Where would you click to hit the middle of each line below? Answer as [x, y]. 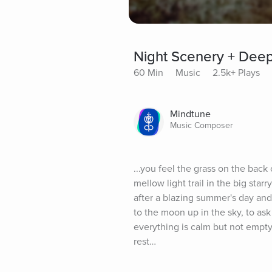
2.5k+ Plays [236, 73]
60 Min [148, 73]
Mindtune [190, 114]
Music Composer [202, 125]
